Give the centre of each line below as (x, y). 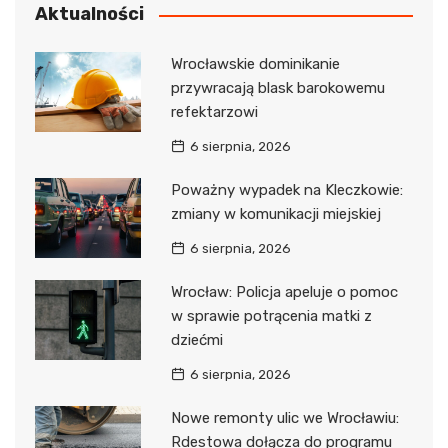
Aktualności (89, 14)
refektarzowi (214, 112)
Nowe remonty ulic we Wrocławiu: (284, 418)
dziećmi (196, 340)
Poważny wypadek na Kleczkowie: (286, 190)
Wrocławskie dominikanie (255, 64)
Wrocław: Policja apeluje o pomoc (284, 292)
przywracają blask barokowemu (277, 88)
